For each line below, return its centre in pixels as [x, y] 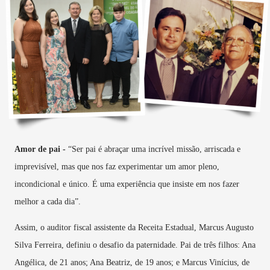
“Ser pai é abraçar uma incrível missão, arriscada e [153, 149]
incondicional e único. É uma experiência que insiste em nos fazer [127, 184]
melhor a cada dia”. [49, 201]
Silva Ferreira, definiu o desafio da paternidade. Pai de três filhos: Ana [135, 245]
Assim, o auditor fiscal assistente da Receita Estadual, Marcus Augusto [134, 227]
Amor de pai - [40, 149]
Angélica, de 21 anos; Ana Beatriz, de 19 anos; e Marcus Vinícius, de [132, 262]
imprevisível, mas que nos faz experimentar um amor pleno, [117, 166]
